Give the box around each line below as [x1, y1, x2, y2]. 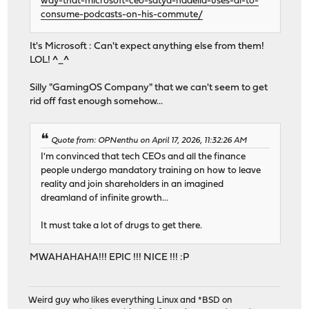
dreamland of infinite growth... [41, 194, 169, 203]
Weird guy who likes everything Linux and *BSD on [28, 296, 232, 306]
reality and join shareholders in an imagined [41, 180, 224, 190]
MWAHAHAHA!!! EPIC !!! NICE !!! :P [30, 252, 190, 263]
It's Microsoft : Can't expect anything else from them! [30, 41, 265, 52]
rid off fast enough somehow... [30, 96, 163, 107]
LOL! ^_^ [30, 54, 70, 66]
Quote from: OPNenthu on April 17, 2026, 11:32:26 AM [51, 136, 248, 145]
